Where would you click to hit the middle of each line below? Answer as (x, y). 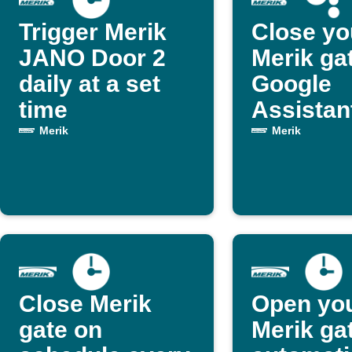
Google (291, 84)
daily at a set (90, 84)
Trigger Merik (93, 32)
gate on (60, 330)
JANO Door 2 (92, 58)
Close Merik (85, 304)
